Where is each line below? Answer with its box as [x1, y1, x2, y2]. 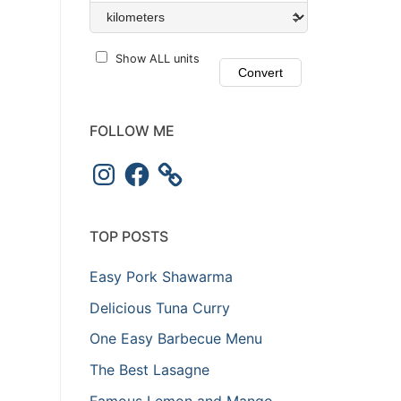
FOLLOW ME [90, 121, 175, 140]
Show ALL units [115, 52, 200, 66]
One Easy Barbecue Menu [90, 329, 262, 348]
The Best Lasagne [90, 360, 209, 379]
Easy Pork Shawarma [90, 268, 233, 286]
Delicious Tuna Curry [90, 298, 230, 317]
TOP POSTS [90, 227, 168, 246]
